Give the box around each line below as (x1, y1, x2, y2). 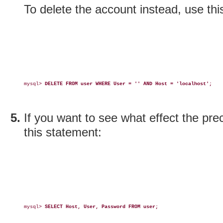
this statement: (24, 125, 102, 139)
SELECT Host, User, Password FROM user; (45, 204, 158, 210)
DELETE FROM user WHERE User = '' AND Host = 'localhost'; (45, 81, 212, 87)
